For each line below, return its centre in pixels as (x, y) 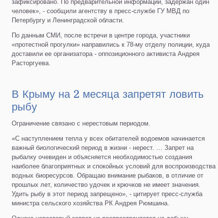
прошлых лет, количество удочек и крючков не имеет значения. (106, 184)
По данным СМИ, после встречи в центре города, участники (101, 35)
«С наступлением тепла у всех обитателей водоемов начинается (109, 138)
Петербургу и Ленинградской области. (68, 20)
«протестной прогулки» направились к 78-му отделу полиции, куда (111, 44)
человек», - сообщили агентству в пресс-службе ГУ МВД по (101, 11)
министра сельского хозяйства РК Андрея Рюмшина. (91, 203)
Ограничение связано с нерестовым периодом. (81, 123)
